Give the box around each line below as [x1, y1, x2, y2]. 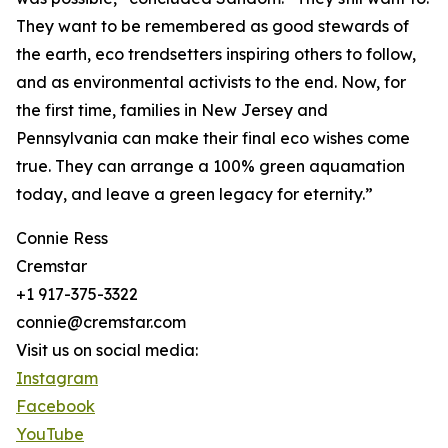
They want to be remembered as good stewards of [16, 16, 409, 37]
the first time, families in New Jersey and [16, 100, 328, 121]
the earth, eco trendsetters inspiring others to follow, [16, 44, 416, 65]
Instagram [16, 368, 98, 389]
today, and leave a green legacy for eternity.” [16, 184, 373, 205]
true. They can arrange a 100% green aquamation [16, 156, 405, 177]
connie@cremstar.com [16, 312, 186, 333]
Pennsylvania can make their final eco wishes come [16, 128, 410, 149]
